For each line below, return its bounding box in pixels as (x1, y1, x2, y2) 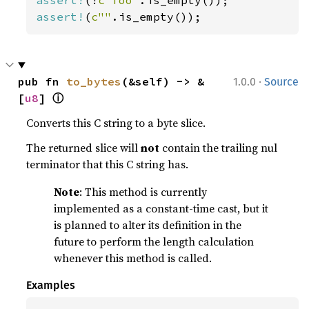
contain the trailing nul (159, 140, 278, 155)
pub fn (18, 74, 67, 88)
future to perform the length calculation (54, 234, 255, 249)
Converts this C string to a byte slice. (26, 115, 206, 130)
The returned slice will (26, 140, 141, 155)
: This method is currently (79, 184, 208, 199)
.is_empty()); (112, 10, 202, 23)
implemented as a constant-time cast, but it (54, 201, 269, 216)
